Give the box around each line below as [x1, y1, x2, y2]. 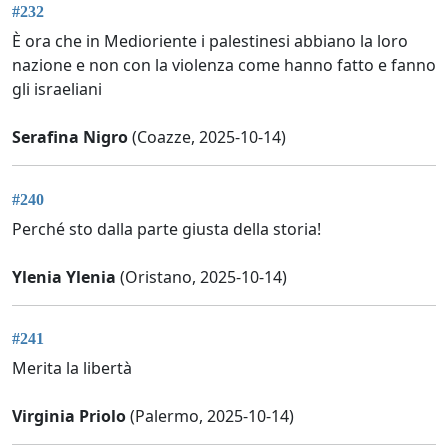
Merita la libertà [12, 357, 132, 380]
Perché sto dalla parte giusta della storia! [12, 217, 321, 240]
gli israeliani [12, 78, 102, 101]
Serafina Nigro [12, 126, 128, 149]
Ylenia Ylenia [12, 265, 116, 288]
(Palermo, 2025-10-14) [126, 405, 294, 428]
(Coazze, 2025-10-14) [128, 126, 286, 149]
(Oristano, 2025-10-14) [116, 265, 287, 288]
